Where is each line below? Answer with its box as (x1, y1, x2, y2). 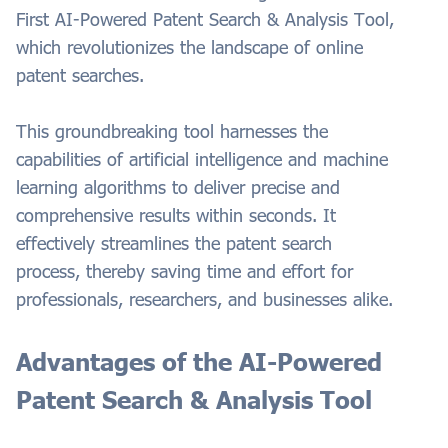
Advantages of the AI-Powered (16, 346, 382, 376)
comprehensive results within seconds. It (16, 203, 336, 226)
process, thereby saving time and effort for (16, 259, 353, 282)
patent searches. (16, 63, 144, 86)
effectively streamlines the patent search (16, 231, 332, 254)
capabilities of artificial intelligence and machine (16, 147, 388, 170)
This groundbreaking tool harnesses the (16, 119, 328, 142)
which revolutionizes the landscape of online (16, 35, 363, 58)
